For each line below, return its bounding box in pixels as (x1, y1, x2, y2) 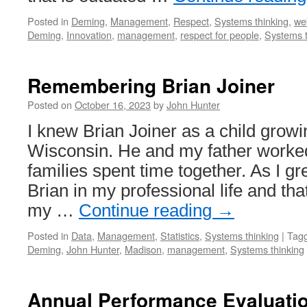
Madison (125, 242, 162, 256)
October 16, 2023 (75, 97, 151, 112)
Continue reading (79, 201, 217, 220)
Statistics (160, 228, 199, 243)
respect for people (180, 27, 259, 42)
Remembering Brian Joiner (27, 71, 275, 99)
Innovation (66, 27, 112, 42)
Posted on (27, 97, 72, 112)
